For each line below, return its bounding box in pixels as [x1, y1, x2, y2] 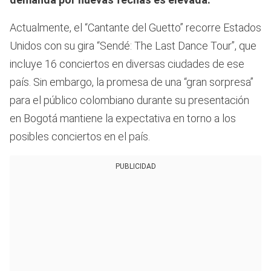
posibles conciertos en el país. [10, 130, 150, 143]
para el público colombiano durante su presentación [10, 94, 249, 107]
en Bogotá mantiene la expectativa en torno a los [10, 112, 236, 125]
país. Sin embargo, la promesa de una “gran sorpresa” [10, 76, 253, 89]
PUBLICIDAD [115, 162, 156, 171]
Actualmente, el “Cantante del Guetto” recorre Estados [10, 21, 261, 34]
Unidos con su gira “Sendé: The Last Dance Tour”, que [10, 39, 256, 53]
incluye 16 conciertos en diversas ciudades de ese [10, 57, 244, 71]
